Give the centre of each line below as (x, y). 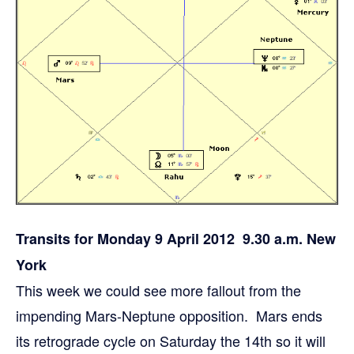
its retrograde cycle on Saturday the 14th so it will (171, 341)
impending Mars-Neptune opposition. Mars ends (169, 316)
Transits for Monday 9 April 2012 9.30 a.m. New (176, 239)
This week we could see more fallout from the (158, 290)
